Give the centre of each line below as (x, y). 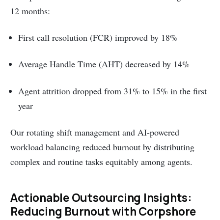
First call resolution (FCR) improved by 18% (98, 38)
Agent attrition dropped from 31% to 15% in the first (113, 91)
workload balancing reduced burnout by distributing (103, 147)
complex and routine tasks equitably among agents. (102, 162)
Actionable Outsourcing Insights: (101, 197)
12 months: (30, 11)
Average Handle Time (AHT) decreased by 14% (104, 64)
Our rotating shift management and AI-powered (95, 132)
